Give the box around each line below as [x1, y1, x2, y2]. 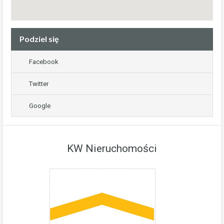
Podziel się [19, 33, 59, 43]
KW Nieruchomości [67, 142, 157, 154]
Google [29, 101, 50, 109]
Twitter [29, 79, 48, 87]
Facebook [29, 57, 58, 65]
